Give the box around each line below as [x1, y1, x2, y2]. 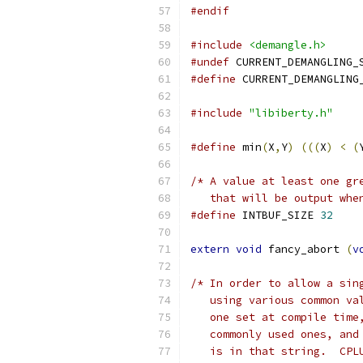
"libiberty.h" [249, 106, 333, 120]
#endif [190, 4, 229, 18]
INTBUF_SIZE [236, 208, 320, 222]
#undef [190, 55, 229, 69]
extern [190, 242, 229, 256]
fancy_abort [262, 242, 346, 256]
